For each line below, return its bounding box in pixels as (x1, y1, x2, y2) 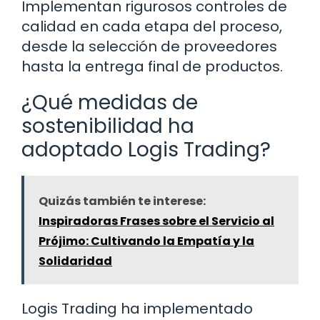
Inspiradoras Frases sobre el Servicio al (39, 213, 274, 230)
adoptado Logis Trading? (21, 136, 271, 164)
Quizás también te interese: (39, 193, 206, 210)
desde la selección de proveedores (21, 36, 277, 57)
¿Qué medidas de (21, 89, 198, 117)
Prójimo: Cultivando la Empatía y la (39, 233, 254, 250)
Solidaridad (39, 253, 112, 270)
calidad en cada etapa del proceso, (21, 16, 282, 37)
